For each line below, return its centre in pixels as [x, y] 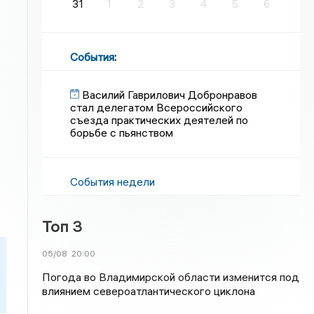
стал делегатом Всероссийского [157, 107]
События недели [113, 182]
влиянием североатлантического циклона [149, 291]
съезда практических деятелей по [159, 120]
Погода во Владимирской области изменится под [171, 277]
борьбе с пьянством [122, 132]
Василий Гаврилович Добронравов [170, 95]
